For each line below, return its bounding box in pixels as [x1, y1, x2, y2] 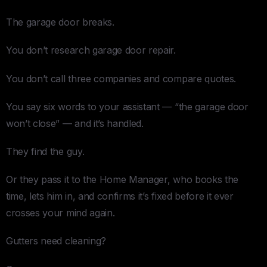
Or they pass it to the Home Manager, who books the [6, 173, 238, 186]
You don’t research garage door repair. [6, 44, 176, 57]
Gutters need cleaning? [6, 235, 106, 247]
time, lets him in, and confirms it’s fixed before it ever [6, 190, 234, 203]
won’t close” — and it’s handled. [6, 117, 144, 129]
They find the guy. [6, 145, 85, 157]
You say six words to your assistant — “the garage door [6, 100, 249, 113]
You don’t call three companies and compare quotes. [6, 72, 236, 85]
